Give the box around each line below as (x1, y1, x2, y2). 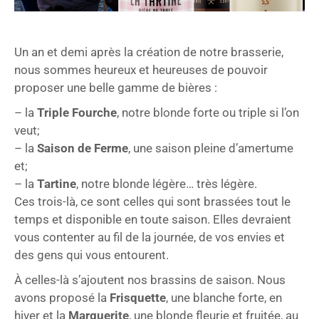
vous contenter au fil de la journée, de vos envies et (14, 229, 285, 244)
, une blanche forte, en (166, 290, 282, 305)
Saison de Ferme (37, 140, 128, 155)
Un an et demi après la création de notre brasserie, (14, 44, 283, 59)
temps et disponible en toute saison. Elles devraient (14, 211, 291, 226)
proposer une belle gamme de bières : (14, 80, 217, 95)
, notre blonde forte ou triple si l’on (117, 105, 299, 120)
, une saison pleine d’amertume (128, 140, 293, 155)
